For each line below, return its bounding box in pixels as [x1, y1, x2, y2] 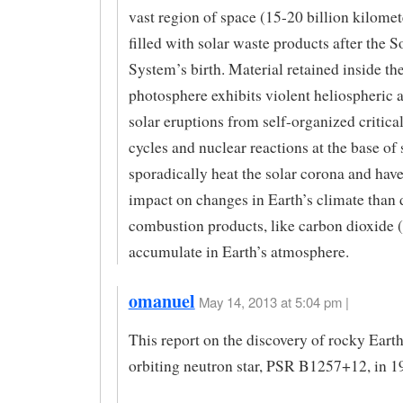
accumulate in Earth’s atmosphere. [128, 241, 349, 263]
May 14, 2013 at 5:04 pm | [198, 292, 349, 312]
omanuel [128, 288, 195, 315]
